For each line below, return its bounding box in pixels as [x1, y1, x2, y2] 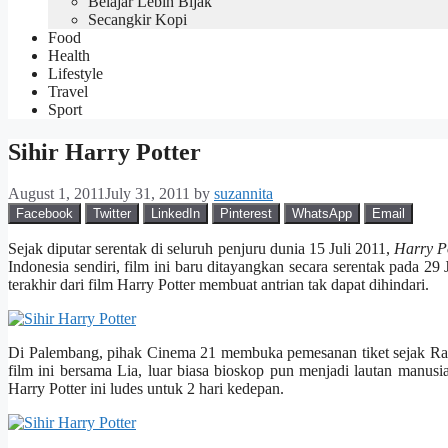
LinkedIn [151, 206, 200, 222]
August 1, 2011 [8, 185, 105, 203]
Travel [48, 82, 88, 100]
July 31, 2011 [105, 185, 190, 203]
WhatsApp [292, 206, 352, 222]
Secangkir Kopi [88, 10, 187, 28]
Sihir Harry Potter [8, 138, 201, 165]
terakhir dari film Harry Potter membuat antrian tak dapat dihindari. [8, 276, 429, 294]
